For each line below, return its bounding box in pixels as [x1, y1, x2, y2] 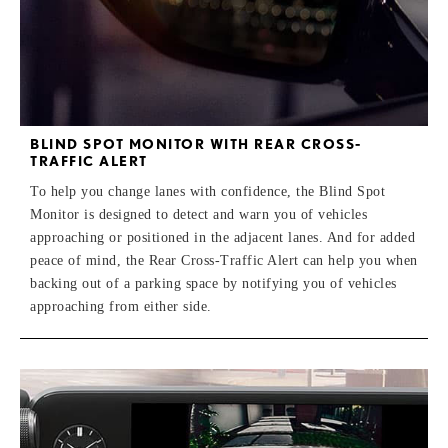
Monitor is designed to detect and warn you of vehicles [30, 207, 367, 223]
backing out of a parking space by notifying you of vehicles [30, 276, 397, 292]
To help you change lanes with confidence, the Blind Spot [30, 184, 385, 200]
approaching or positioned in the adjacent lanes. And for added [30, 230, 415, 246]
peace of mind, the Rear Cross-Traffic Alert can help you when [30, 253, 418, 269]
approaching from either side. [30, 299, 212, 315]
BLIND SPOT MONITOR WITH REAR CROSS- [30, 136, 362, 153]
